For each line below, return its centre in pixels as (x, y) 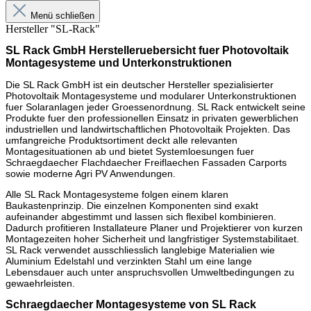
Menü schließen (62, 16)
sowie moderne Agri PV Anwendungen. (91, 174)
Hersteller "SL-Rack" (53, 29)
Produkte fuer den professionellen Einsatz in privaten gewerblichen (152, 118)
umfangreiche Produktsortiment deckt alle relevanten (121, 141)
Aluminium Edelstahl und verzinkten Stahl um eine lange (129, 261)
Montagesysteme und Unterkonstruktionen (119, 63)
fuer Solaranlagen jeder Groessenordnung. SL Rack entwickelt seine (155, 107)
